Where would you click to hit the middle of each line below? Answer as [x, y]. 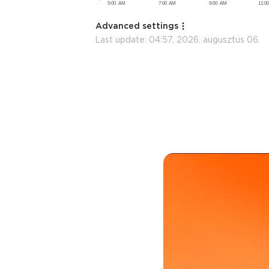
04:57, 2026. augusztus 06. [204, 39]
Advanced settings [137, 26]
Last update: [122, 39]
